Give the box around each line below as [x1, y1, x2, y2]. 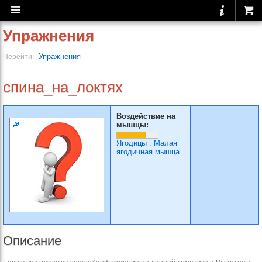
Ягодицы [116, 139, 147, 147]
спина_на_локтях [3, 78, 123, 96]
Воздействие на [116, 112, 175, 120]
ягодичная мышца [116, 147, 180, 156]
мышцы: [116, 120, 149, 129]
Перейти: [3, 53, 36, 60]
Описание [3, 233, 61, 248]
